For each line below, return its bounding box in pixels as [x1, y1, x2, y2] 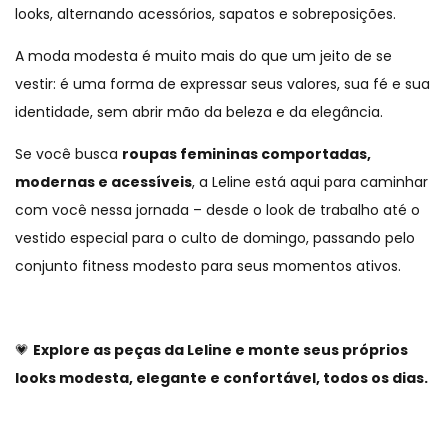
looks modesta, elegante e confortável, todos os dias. [15, 368, 428, 389]
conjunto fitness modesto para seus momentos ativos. [15, 256, 401, 277]
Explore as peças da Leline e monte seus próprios [33, 340, 408, 361]
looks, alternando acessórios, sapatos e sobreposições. [15, 4, 396, 25]
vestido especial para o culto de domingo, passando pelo [15, 228, 415, 249]
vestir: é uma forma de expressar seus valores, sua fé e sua [15, 74, 430, 95]
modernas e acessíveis [15, 172, 192, 193]
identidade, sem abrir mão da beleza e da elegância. [15, 102, 383, 123]
